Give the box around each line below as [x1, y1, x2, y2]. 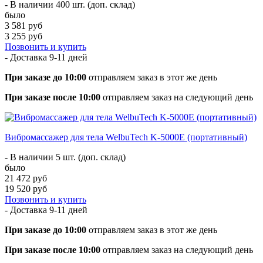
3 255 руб [5, 31, 42, 41]
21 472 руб [5, 173, 47, 183]
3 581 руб [5, 20, 42, 31]
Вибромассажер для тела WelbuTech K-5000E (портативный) [5, 131, 247, 142]
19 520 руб [5, 183, 47, 194]
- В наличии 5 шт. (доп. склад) [5, 151, 126, 162]
